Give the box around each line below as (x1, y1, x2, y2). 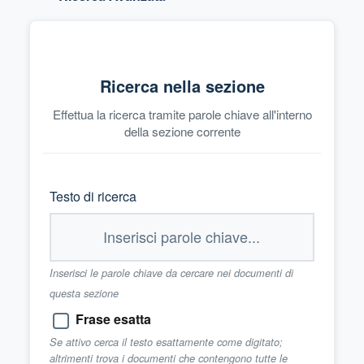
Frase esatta (76, 309, 151, 328)
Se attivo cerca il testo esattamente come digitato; (50, 334, 283, 349)
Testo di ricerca (50, 186, 136, 206)
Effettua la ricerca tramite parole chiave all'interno (52, 105, 312, 123)
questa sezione (50, 285, 119, 301)
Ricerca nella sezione (99, 73, 265, 97)
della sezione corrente (123, 122, 240, 140)
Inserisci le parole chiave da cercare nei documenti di (50, 265, 293, 280)
